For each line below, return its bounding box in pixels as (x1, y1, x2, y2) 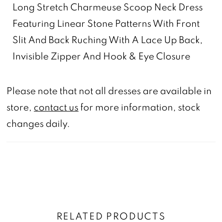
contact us (34, 101, 79, 113)
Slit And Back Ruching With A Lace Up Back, (12, 33, 203, 46)
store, (6, 101, 34, 113)
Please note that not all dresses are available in (6, 85, 212, 97)
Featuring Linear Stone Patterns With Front (12, 17, 200, 29)
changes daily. (6, 117, 70, 130)
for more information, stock (78, 101, 201, 113)
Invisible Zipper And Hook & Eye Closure (12, 50, 191, 62)
